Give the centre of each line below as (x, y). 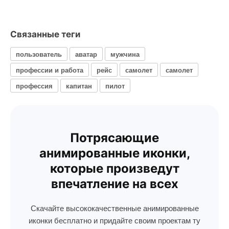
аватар (86, 54)
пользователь (39, 54)
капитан (79, 85)
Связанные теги (45, 34)
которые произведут (114, 168)
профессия (34, 85)
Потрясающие (114, 138)
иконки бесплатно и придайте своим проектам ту (114, 220)
